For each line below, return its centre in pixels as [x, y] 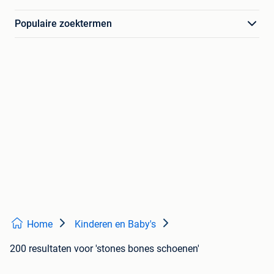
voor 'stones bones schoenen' [137, 249]
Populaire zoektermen [63, 24]
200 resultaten [41, 249]
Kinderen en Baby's [115, 224]
